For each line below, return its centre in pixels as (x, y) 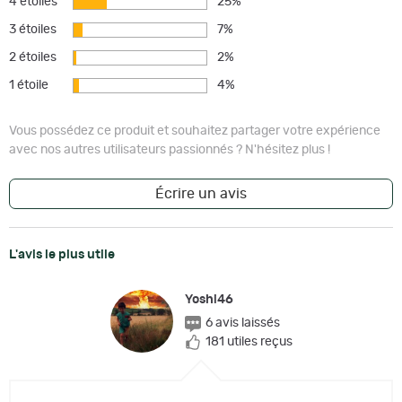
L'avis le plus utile (62, 255)
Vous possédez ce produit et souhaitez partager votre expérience (195, 131)
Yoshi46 (209, 300)
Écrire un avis (201, 194)
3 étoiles (33, 30)
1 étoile (29, 86)
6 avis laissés (242, 323)
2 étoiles (33, 58)
